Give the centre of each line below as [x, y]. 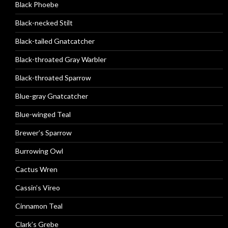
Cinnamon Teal [39, 206]
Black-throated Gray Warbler [61, 59]
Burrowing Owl [39, 151]
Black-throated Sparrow [53, 78]
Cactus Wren [36, 169]
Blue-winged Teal [43, 114]
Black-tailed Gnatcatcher [55, 41]
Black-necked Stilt [44, 23]
